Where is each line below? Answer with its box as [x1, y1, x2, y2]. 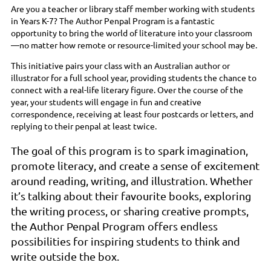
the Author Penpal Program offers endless [11, 220, 218, 233]
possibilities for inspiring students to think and [11, 235, 240, 248]
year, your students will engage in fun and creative [11, 96, 201, 108]
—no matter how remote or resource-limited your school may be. [11, 39, 257, 51]
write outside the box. [11, 250, 119, 263]
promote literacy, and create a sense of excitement [11, 159, 260, 172]
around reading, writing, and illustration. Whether [11, 174, 253, 188]
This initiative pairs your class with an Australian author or [11, 60, 230, 71]
